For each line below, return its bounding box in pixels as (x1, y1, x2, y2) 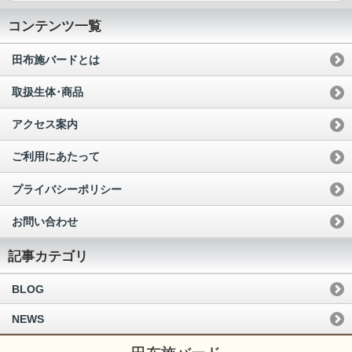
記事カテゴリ (8, 247, 88, 264)
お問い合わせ (12, 214, 78, 228)
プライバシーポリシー (12, 182, 122, 196)
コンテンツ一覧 (8, 17, 101, 34)
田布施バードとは (12, 53, 100, 66)
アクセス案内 (12, 118, 78, 131)
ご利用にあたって (12, 150, 100, 163)
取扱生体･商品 (12, 86, 83, 99)
